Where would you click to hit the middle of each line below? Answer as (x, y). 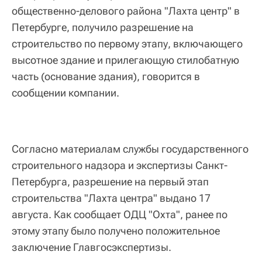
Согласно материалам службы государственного (130, 149)
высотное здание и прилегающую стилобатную (125, 60)
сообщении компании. (65, 93)
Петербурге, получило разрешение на (103, 27)
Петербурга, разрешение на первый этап (110, 182)
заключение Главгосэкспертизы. (92, 247)
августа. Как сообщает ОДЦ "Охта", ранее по (120, 214)
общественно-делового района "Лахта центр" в (126, 11)
